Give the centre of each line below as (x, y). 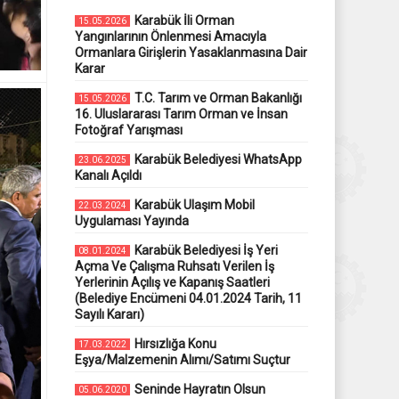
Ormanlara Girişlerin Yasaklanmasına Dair (191, 52)
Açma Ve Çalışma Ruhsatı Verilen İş (174, 266)
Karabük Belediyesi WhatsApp (218, 159)
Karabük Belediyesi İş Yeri (206, 250)
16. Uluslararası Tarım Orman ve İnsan (181, 114)
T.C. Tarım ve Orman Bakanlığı (218, 98)
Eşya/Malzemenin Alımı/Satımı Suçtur (182, 359)
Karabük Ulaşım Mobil (194, 204)
